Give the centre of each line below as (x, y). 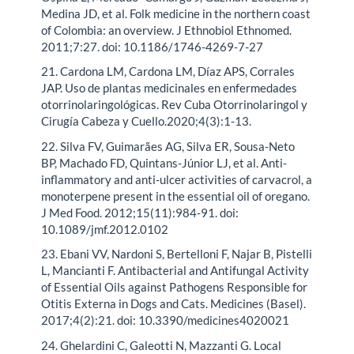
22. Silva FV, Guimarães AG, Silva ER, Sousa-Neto (168, 146)
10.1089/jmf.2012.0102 (105, 229)
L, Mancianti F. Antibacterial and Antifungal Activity (175, 271)
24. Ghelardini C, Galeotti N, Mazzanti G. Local (162, 345)
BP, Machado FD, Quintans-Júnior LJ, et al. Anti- (164, 162)
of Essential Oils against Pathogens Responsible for (175, 287)
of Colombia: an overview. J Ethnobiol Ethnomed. (167, 30)
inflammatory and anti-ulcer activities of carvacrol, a (177, 179)
